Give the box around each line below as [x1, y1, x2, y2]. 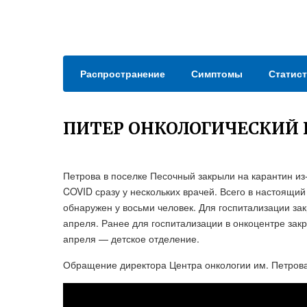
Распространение [80, 66, 165, 80]
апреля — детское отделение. [63, 232, 199, 245]
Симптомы [191, 66, 243, 80]
